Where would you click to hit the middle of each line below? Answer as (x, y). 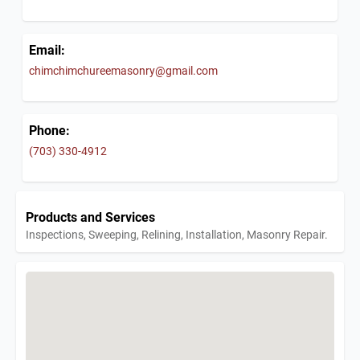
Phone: (49, 130)
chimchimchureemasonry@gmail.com (123, 71)
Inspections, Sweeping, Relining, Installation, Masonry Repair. (177, 235)
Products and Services (90, 217)
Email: (47, 50)
